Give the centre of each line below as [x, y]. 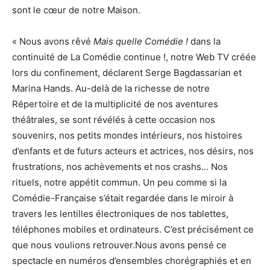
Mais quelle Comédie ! [141, 42]
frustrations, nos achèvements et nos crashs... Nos [120, 167]
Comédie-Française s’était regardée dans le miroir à [123, 198]
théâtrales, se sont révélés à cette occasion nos [114, 120]
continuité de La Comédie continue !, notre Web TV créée [134, 57]
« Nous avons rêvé [53, 42]
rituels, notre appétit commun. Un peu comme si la [119, 183]
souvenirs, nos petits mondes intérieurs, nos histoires [127, 136]
